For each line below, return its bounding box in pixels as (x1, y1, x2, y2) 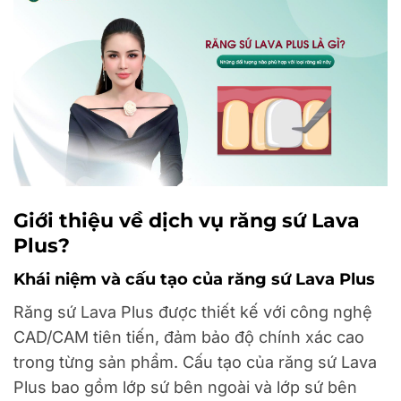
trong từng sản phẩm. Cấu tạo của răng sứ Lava (13, 353, 377, 372)
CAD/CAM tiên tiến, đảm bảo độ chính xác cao (13, 328, 364, 347)
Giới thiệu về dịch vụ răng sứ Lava (13, 208, 360, 232)
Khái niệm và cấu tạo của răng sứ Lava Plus (13, 269, 375, 290)
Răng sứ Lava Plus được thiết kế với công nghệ (13, 303, 372, 322)
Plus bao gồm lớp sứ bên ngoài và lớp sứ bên (13, 378, 357, 397)
